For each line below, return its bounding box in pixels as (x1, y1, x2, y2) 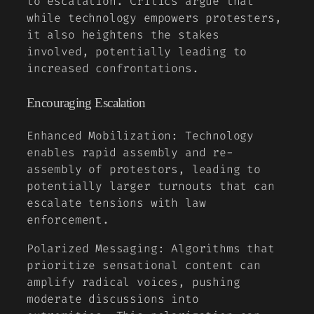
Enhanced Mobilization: (27, 128, 179, 144)
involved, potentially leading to (27, 44, 247, 60)
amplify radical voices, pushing (27, 274, 240, 289)
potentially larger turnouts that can (27, 179, 275, 194)
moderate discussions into (27, 291, 199, 306)
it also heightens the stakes (27, 27, 219, 43)
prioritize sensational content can (27, 257, 261, 273)
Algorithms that (164, 240, 275, 256)
